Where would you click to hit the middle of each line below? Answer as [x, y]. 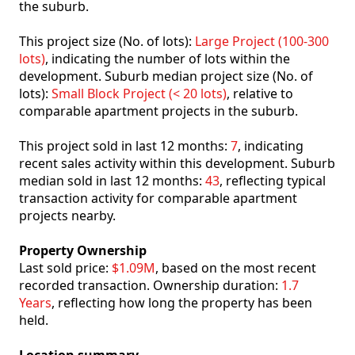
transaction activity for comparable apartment [158, 198]
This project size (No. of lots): [107, 42]
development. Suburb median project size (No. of [166, 76]
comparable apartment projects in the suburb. [158, 111]
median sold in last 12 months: [112, 181]
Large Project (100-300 [262, 42]
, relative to [260, 94]
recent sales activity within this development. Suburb [177, 164]
